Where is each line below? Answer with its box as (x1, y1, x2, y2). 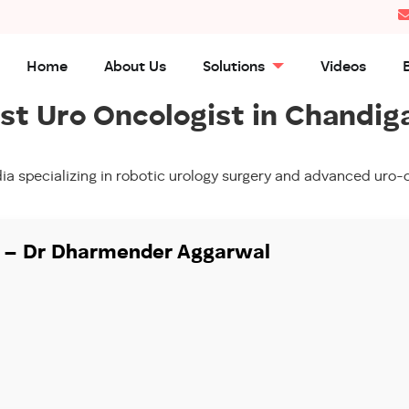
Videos (320, 59, 367, 75)
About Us (104, 59, 167, 75)
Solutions (203, 59, 269, 75)
